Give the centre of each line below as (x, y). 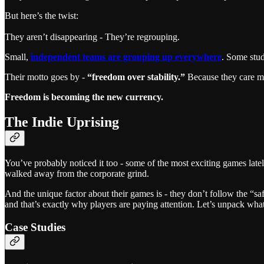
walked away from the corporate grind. (77, 173)
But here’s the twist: (42, 15)
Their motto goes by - (46, 77)
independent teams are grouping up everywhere (126, 57)
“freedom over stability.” (137, 77)
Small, (16, 57)
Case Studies (35, 227)
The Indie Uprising (62, 122)
